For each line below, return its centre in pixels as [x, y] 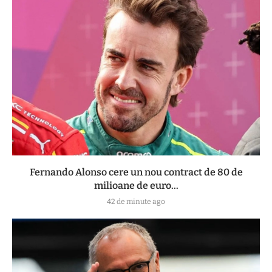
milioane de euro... [136, 186]
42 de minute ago [136, 202]
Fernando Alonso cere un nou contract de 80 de [136, 172]
